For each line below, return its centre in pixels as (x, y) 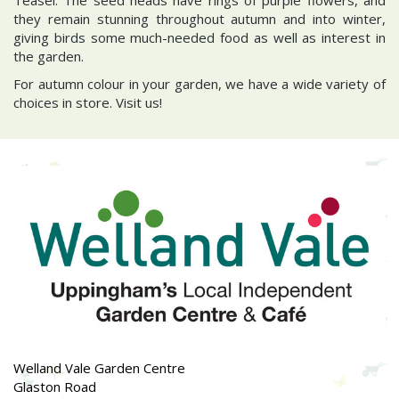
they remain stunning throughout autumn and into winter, (199, 18)
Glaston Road (55, 387)
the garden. (50, 56)
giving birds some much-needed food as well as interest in (199, 37)
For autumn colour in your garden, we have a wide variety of (199, 84)
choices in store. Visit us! (88, 102)
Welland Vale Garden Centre (99, 368)
